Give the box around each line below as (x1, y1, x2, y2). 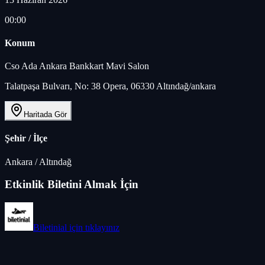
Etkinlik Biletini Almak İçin (5, 178, 138, 191)
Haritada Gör (24, 110, 67, 119)
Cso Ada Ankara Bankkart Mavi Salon (5, 61, 149, 72)
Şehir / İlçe (5, 133, 47, 144)
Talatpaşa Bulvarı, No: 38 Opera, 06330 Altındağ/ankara (5, 81, 216, 92)
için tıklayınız (67, 222, 119, 233)
